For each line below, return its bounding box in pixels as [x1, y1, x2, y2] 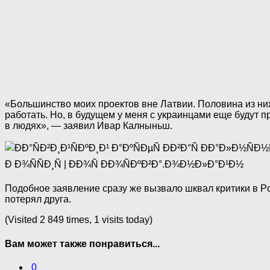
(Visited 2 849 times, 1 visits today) [5, 215, 152, 225]
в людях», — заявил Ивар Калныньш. [5, 121, 172, 131]
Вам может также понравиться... [5, 238, 160, 249]
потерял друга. [5, 194, 71, 205]
